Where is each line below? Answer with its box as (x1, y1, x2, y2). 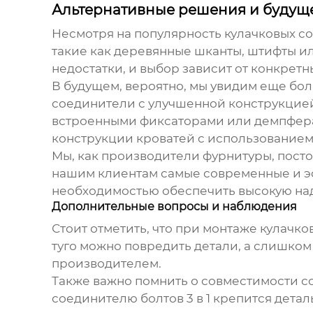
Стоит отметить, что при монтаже (51, 221, 260, 235)
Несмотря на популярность (51, 26, 224, 41)
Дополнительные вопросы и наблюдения (51, 199, 297, 213)
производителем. (51, 256, 161, 270)
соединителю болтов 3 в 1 (51, 291, 210, 305)
